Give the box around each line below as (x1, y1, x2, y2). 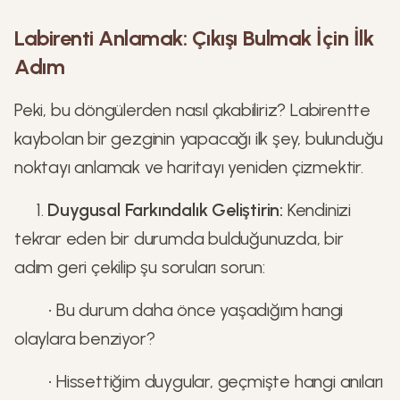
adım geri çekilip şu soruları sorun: (14, 256, 265, 278)
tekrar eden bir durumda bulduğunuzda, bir (14, 228, 344, 249)
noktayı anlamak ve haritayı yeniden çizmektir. (14, 156, 363, 178)
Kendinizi (283, 199, 352, 221)
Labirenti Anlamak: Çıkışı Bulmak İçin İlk (14, 25, 374, 51)
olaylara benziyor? (14, 328, 155, 349)
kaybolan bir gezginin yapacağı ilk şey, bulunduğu (14, 128, 384, 149)
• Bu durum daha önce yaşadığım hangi (14, 299, 344, 321)
